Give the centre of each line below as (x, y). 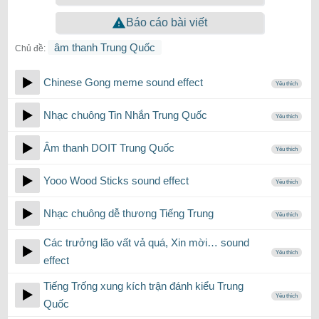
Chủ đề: (30, 48)
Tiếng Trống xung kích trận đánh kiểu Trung (143, 286)
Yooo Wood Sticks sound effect (116, 181)
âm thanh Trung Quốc (105, 47)
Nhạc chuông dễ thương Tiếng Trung (129, 213)
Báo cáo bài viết (167, 22)
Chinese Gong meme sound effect (123, 82)
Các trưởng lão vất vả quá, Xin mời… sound (146, 242)
